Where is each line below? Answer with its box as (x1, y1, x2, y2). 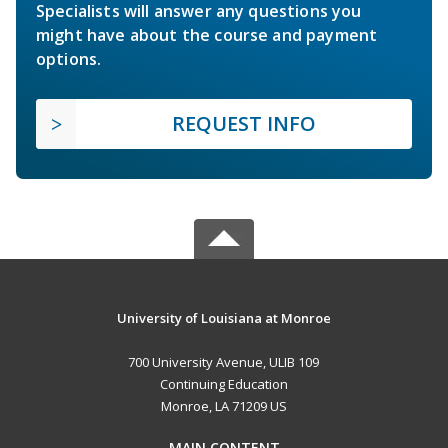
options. (36, 47, 102, 70)
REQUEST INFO (172, 109, 316, 137)
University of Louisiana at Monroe (116, 308, 331, 327)
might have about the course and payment (36, 23, 378, 46)
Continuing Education (159, 374, 288, 393)
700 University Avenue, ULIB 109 (128, 352, 320, 371)
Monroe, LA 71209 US (160, 396, 287, 415)
